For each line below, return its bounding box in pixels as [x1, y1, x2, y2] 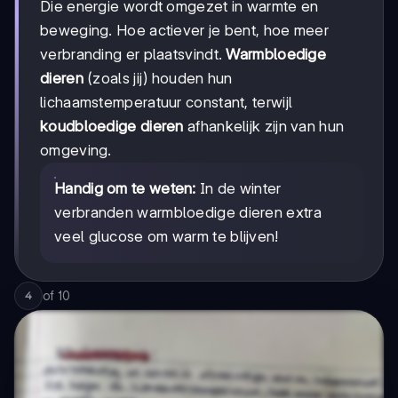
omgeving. [40, 141, 112, 160]
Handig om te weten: [54, 179, 196, 198]
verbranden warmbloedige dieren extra [54, 203, 322, 222]
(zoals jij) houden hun [83, 69, 233, 88]
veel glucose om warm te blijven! [54, 227, 279, 246]
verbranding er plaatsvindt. [40, 45, 227, 64]
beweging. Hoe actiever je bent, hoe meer [40, 21, 329, 40]
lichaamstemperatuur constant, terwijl [40, 93, 293, 112]
